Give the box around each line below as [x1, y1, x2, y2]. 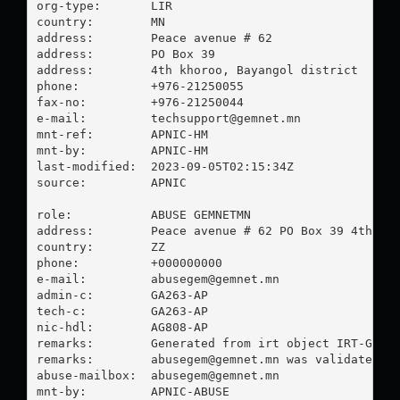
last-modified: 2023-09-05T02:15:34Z [36, 159, 294, 173]
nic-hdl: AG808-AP [36, 320, 208, 334]
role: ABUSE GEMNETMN [36, 207, 251, 221]
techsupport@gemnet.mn [150, 111, 301, 125]
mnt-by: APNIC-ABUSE [36, 384, 229, 398]
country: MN [36, 14, 165, 29]
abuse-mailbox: [36, 368, 151, 382]
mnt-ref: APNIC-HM [36, 127, 208, 141]
